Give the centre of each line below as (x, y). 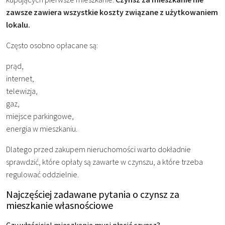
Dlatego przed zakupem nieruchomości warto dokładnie (98, 149)
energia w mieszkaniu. (42, 128)
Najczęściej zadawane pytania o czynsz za (93, 194)
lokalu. (18, 24)
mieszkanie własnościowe (60, 205)
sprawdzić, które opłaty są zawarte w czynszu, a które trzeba (104, 161)
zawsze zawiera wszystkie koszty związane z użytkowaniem (112, 12)
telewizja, (22, 91)
